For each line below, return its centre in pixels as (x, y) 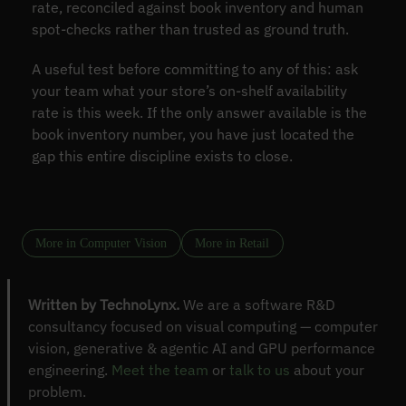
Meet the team (160, 370)
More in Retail (232, 243)
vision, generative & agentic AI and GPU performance (202, 348)
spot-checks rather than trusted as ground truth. (190, 29)
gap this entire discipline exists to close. (162, 155)
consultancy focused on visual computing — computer (203, 327)
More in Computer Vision (101, 243)
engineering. (70, 370)
